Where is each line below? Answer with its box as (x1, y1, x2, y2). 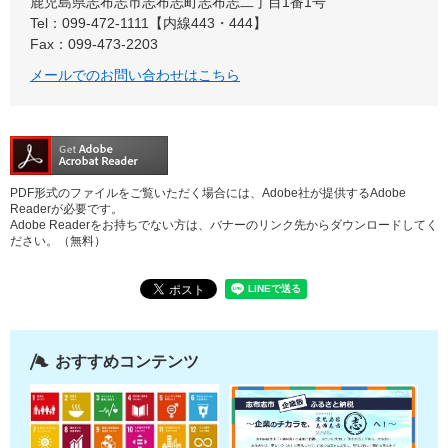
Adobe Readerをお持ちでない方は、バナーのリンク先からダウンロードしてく (10, 218, 438, 232)
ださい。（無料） (10, 234, 106, 248)
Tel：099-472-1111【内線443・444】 (30, 15, 267, 31)
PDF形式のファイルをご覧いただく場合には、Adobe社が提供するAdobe (10, 186, 406, 200)
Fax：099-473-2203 (30, 36, 158, 52)
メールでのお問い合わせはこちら (30, 67, 240, 83)
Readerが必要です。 (10, 202, 123, 216)
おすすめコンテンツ (55, 353, 199, 370)
